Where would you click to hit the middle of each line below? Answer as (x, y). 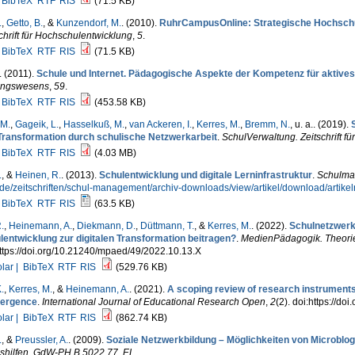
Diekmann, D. (106, 226)
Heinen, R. (38, 175)
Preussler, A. (41, 340)
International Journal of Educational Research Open (153, 302)
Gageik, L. (36, 124)
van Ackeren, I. (160, 124)
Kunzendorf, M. (88, 23)
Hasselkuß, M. (94, 124)
